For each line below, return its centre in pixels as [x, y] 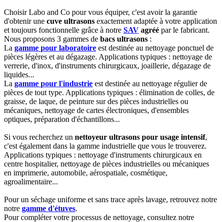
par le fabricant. [184, 30]
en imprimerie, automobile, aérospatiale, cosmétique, [86, 172]
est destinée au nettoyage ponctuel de [155, 48]
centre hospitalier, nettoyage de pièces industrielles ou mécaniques [107, 164]
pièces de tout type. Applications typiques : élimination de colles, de [109, 92]
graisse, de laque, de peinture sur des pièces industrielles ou [96, 101]
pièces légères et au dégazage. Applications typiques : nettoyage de [108, 56]
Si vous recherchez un [39, 137]
